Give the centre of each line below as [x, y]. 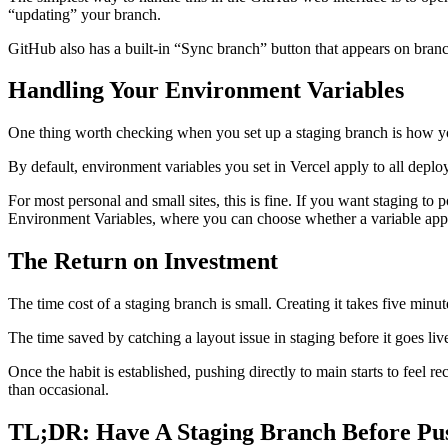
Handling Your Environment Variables [206, 90]
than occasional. [58, 390]
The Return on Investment [143, 261]
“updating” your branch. [84, 14]
